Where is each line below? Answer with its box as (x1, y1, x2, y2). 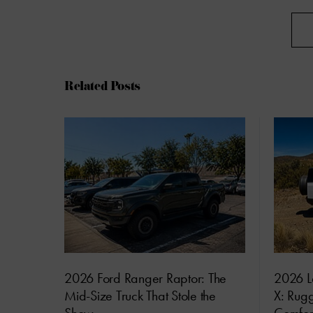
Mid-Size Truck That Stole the (64, 287, 216, 305)
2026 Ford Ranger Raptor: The (64, 270, 226, 287)
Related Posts (64, 78, 140, 98)
